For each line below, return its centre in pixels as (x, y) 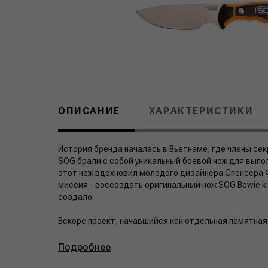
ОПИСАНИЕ (89, 111)
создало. (76, 197)
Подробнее (84, 248)
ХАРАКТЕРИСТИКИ (201, 111)
